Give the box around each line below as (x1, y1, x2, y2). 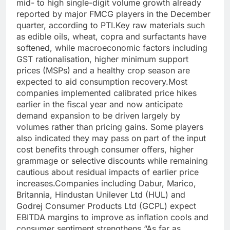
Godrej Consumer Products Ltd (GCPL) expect (16, 201, 196, 212)
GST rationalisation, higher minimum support (16, 54, 188, 65)
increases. (16, 178, 55, 189)
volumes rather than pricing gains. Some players (16, 122, 203, 132)
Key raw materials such (116, 20, 205, 31)
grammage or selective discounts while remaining (16, 156, 208, 166)
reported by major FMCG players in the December (16, 9, 210, 20)
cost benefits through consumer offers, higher (16, 144, 194, 155)
